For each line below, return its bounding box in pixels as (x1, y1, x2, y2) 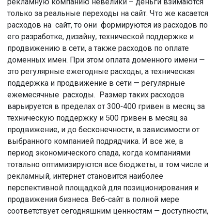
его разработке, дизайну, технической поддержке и (7, 32, 194, 41)
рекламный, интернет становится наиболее (7, 171, 163, 181)
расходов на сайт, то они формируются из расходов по (7, 20, 208, 30)
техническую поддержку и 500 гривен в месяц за (7, 113, 187, 123)
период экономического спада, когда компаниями (7, 148, 190, 157)
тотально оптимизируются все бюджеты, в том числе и (7, 160, 208, 169)
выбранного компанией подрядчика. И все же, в (7, 137, 184, 146)
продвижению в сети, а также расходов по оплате (7, 44, 189, 53)
